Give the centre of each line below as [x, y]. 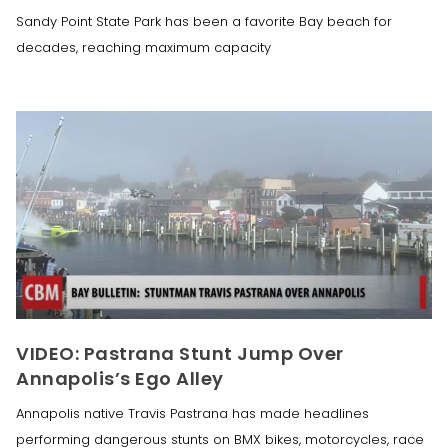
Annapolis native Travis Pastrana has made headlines [192, 413]
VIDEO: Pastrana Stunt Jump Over [180, 353]
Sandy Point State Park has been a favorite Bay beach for [204, 21]
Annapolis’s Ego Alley [120, 378]
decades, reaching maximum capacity [143, 47]
